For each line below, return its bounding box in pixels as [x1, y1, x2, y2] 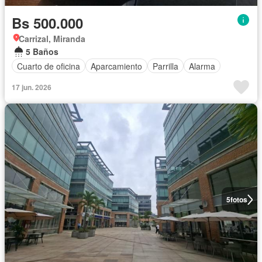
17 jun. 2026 [12, 82, 51, 93]
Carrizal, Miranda [19, 33, 85, 45]
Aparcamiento [91, 60, 142, 72]
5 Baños [26, 46, 58, 58]
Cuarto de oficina [17, 60, 80, 72]
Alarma [189, 60, 215, 72]
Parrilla [153, 60, 178, 72]
